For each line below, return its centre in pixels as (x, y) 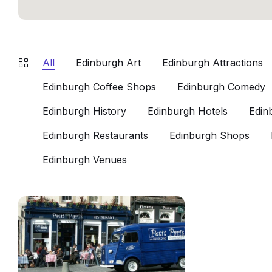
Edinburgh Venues (85, 160)
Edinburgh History (84, 111)
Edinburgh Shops (209, 135)
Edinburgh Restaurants (95, 135)
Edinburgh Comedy (221, 87)
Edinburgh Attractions (212, 63)
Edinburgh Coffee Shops (99, 87)
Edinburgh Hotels (188, 111)
